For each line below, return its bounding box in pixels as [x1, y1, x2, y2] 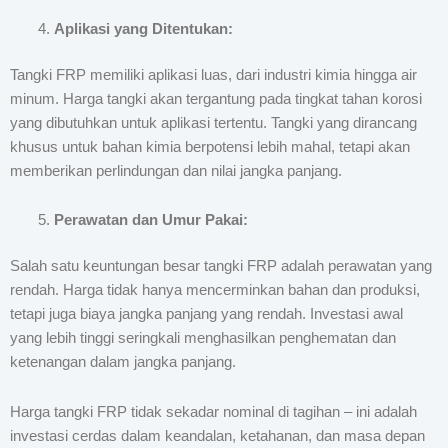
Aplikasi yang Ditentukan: [53, 20, 233, 37]
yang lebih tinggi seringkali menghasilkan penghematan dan [10, 330, 396, 347]
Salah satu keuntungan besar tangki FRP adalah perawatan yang [10, 258, 432, 275]
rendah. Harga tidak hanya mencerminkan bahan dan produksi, [10, 282, 420, 299]
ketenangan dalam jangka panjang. [10, 354, 236, 371]
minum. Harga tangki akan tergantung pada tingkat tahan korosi [10, 90, 422, 107]
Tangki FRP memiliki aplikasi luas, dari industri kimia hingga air [10, 66, 417, 83]
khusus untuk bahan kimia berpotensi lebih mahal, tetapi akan [10, 138, 410, 155]
